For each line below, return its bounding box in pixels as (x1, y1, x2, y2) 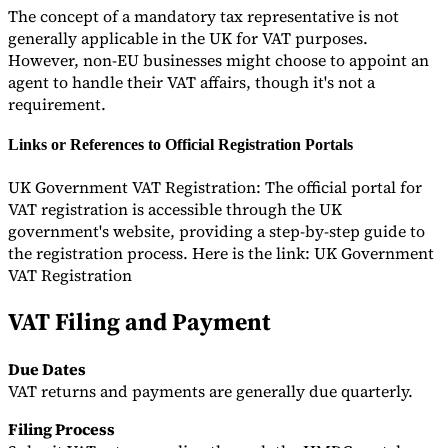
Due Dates (8, 358, 86, 381)
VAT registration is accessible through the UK (8, 197, 342, 220)
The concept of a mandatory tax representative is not (8, 5, 399, 27)
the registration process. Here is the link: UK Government (8, 241, 434, 264)
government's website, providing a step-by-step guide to (8, 219, 425, 242)
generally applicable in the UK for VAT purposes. (8, 27, 368, 49)
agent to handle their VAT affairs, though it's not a (8, 71, 375, 93)
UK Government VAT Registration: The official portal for (8, 175, 422, 198)
